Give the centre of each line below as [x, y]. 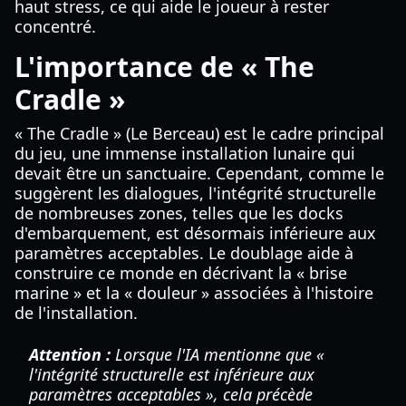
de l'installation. [76, 313]
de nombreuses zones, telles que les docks [179, 213]
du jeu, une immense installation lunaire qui [185, 153]
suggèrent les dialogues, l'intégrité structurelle [195, 193]
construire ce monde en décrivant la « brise [181, 273]
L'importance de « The [164, 67]
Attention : [70, 354]
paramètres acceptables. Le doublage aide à [184, 253]
